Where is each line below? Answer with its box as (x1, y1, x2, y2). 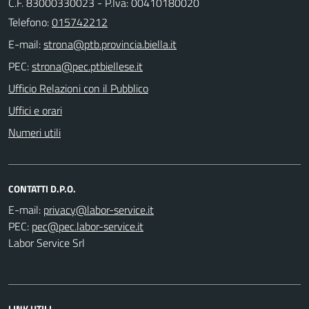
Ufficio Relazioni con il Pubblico (8, 79, 148, 97)
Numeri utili (8, 123, 61, 141)
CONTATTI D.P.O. (8, 181, 76, 196)
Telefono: (8, 13, 52, 30)
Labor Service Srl (8, 234, 85, 251)
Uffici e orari (8, 101, 62, 119)
